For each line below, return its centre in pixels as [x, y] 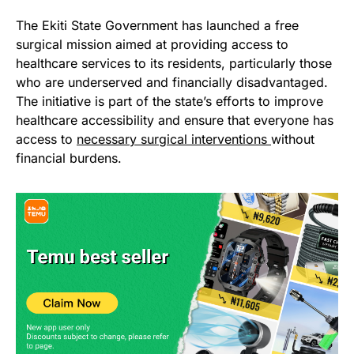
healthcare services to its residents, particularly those [174, 64]
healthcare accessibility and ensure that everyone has [175, 121]
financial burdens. [69, 158]
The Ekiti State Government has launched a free [157, 26]
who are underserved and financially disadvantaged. [172, 83]
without [293, 139]
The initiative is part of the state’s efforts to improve [169, 102]
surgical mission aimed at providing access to [152, 45]
